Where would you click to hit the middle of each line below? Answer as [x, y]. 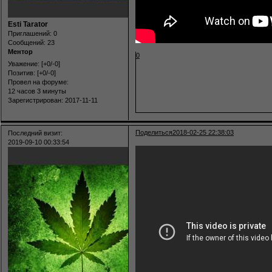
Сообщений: [27, 43]
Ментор [20, 52]
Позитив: [22, 73]
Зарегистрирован [35, 100]
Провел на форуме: [38, 82]
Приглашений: [30, 34]
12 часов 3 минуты [37, 91]
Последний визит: [35, 133]
